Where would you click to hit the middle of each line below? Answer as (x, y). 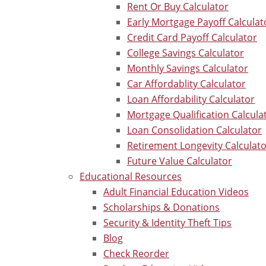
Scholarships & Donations (161, 207)
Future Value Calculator (180, 161)
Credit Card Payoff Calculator (192, 37)
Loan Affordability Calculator (191, 99)
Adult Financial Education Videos (176, 191)
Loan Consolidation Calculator (194, 130)
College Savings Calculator (186, 53)
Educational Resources (131, 176)
